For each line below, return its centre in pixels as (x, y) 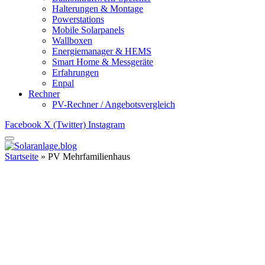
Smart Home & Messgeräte (103, 62)
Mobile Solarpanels (88, 30)
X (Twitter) (65, 125)
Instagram (106, 125)
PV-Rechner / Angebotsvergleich (114, 104)
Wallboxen (72, 41)
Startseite (22, 156)
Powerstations (78, 19)
